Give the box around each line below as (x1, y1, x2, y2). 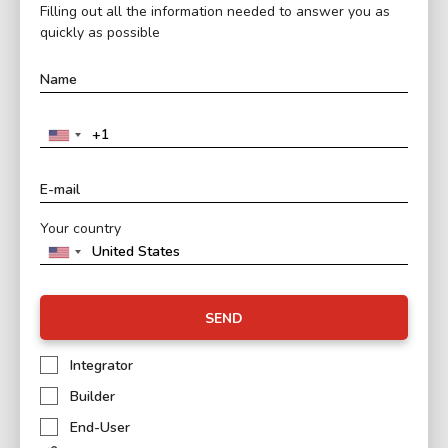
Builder (70, 387, 115, 407)
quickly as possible (40, 23, 160, 43)
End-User (70, 418, 130, 438)
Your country (40, 219, 121, 239)
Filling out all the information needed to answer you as (40, 2, 390, 22)
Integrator (70, 356, 133, 376)
